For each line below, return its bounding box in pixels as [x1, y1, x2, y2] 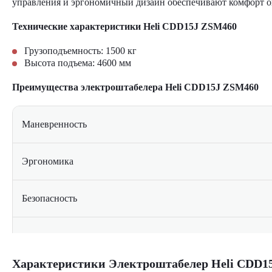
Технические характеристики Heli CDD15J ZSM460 [12, 21, 237, 32]
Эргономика [22, 156, 73, 166]
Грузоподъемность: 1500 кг [24, 46, 137, 56]
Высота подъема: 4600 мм [24, 58, 131, 68]
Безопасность [22, 193, 77, 203]
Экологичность [22, 236, 85, 246]
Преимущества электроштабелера [12, 82, 163, 92]
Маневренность [22, 119, 87, 129]
